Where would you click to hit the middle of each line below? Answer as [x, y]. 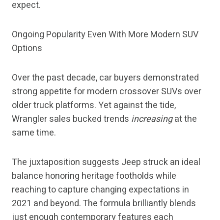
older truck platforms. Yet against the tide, [94, 106]
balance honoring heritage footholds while [94, 176]
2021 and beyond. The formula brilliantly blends [104, 204]
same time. [34, 133]
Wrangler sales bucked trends [71, 119]
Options [27, 49]
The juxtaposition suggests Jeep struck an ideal [106, 163]
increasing [152, 119]
